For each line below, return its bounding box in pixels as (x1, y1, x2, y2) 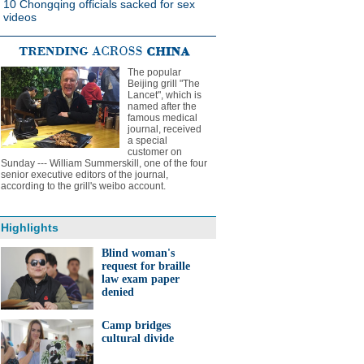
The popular (128, 67, 181, 78)
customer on (128, 146, 182, 158)
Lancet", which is (128, 89, 201, 101)
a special (128, 135, 167, 146)
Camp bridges (102, 319, 171, 331)
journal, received (128, 123, 201, 135)
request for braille (102, 260, 190, 272)
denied (102, 286, 134, 298)
